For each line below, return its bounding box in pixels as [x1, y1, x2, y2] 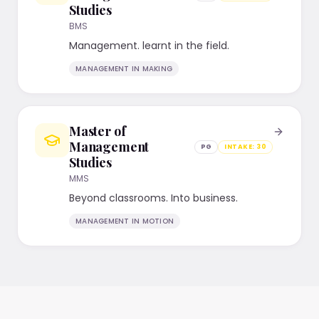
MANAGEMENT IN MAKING [75, 63, 172, 74]
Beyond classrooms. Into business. [69, 191, 238, 205]
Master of [69, 122, 126, 140]
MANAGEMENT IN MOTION [75, 216, 174, 226]
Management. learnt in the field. [69, 38, 229, 53]
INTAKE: [224, 142, 257, 151]
